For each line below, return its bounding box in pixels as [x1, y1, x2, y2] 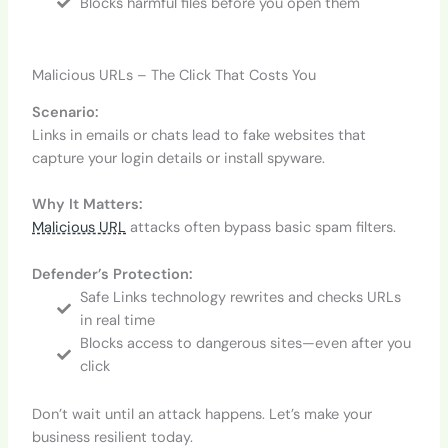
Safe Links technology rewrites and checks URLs [79, 287, 401, 307]
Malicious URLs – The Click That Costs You [32, 65, 317, 85]
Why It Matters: [32, 195, 143, 215]
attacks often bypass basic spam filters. [126, 218, 397, 238]
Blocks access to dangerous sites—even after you [79, 333, 411, 353]
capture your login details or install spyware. [32, 148, 326, 168]
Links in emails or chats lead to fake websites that [32, 125, 367, 145]
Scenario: [32, 102, 99, 122]
